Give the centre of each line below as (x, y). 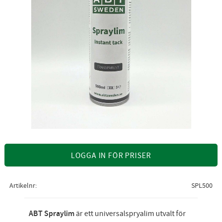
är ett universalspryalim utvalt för (130, 213)
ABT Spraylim (51, 214)
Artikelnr (22, 186)
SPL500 (202, 186)
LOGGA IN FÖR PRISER (111, 156)
